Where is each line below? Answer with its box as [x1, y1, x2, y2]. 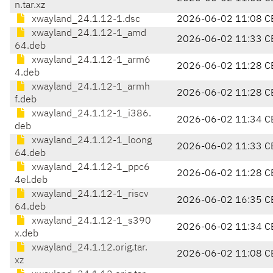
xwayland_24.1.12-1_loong [29, 136, 152, 146]
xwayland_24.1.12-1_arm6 [29, 55, 151, 66]
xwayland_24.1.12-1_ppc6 [29, 163, 150, 173]
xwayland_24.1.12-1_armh [29, 82, 150, 93]
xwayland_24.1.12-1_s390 [29, 216, 151, 227]
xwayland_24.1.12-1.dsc [29, 15, 140, 25]
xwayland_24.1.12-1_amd [29, 29, 146, 39]
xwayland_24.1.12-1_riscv [29, 190, 149, 200]
